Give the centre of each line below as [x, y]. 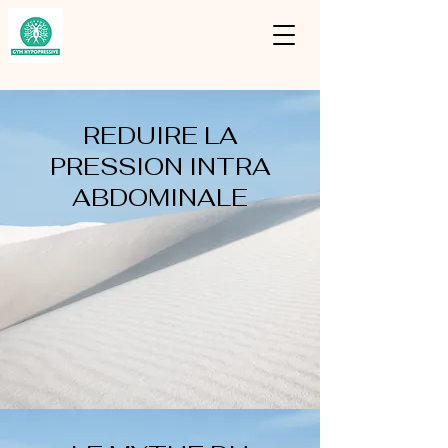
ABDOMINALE [160, 197]
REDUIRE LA [160, 135]
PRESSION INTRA [160, 166]
